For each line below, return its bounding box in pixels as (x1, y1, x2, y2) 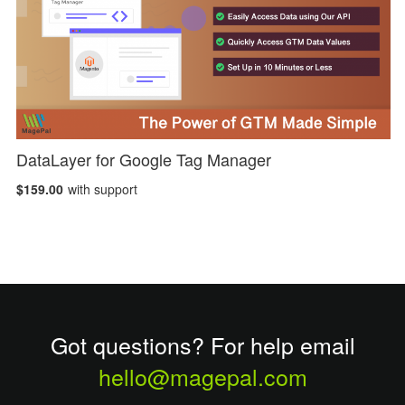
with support (68, 179, 138, 198)
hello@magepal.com (98, 360, 307, 392)
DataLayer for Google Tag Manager (16, 146, 272, 171)
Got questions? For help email (50, 328, 355, 361)
